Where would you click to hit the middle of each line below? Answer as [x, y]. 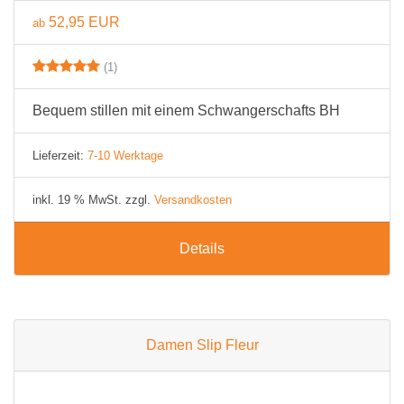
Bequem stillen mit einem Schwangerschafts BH [186, 110]
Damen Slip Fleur [202, 345]
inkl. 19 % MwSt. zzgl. [93, 200]
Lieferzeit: [60, 156]
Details [202, 248]
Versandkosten [193, 200]
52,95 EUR [84, 22]
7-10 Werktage [125, 156]
